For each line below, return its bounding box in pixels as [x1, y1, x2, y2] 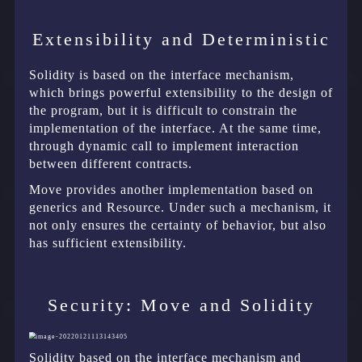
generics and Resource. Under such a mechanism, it [29, 200, 331, 214]
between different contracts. [29, 156, 192, 170]
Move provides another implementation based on [29, 182, 314, 196]
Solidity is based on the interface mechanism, [29, 67, 294, 82]
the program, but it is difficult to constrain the [29, 103, 297, 117]
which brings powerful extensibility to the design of [29, 85, 333, 99]
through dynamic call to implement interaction [29, 138, 299, 153]
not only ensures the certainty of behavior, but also [29, 217, 326, 232]
